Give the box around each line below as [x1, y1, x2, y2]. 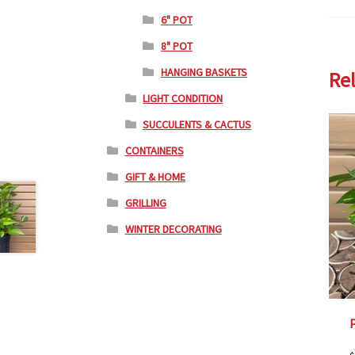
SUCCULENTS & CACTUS [143, 117, 252, 132]
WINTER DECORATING [124, 222, 222, 237]
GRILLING [124, 196, 166, 211]
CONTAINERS [124, 143, 184, 158]
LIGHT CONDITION [143, 91, 223, 106]
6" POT [160, 13, 193, 28]
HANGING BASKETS [160, 65, 247, 80]
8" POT [160, 39, 193, 54]
